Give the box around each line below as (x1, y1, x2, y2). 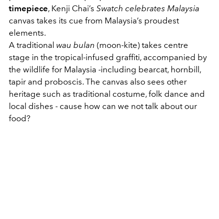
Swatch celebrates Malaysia (96, 3, 199, 13)
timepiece (9, 3, 48, 13)
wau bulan (56, 40, 95, 50)
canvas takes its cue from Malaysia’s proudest (9, 15, 179, 25)
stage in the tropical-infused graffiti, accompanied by (9, 52, 207, 62)
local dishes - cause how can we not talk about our (9, 101, 197, 111)
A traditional (9, 40, 56, 50)
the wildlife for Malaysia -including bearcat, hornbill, (9, 64, 201, 74)
